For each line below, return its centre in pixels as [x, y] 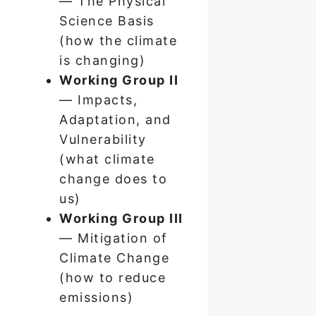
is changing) [102, 60]
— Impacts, [98, 99]
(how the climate [118, 40]
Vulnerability [103, 139]
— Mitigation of [114, 238]
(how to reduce [113, 277]
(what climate [107, 159]
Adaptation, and [115, 119]
